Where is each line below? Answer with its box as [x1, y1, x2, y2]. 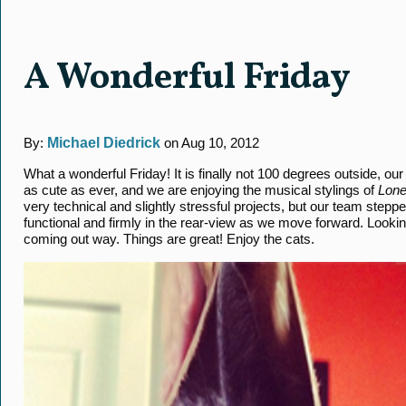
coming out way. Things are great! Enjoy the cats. [24, 231, 314, 246]
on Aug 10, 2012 [160, 135, 259, 150]
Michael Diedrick [47, 135, 160, 150]
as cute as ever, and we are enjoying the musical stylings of [24, 182, 378, 198]
